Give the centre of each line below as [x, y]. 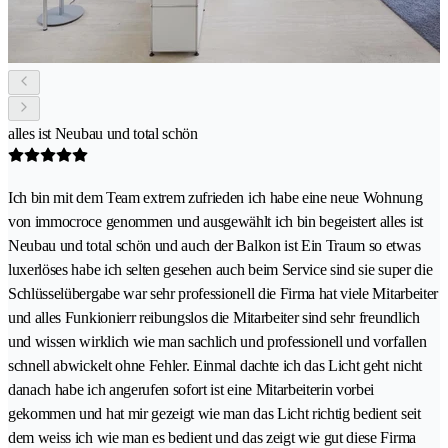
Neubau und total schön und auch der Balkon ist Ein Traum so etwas [214, 245]
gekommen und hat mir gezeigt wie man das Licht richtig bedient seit [214, 413]
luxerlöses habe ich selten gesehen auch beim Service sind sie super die [220, 269]
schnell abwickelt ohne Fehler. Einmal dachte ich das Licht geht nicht [215, 365]
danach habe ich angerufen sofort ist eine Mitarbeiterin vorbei [191, 389]
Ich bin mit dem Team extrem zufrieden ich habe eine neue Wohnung [215, 197]
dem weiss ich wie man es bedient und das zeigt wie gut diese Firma [212, 437]
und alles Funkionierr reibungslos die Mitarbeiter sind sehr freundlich [214, 317]
